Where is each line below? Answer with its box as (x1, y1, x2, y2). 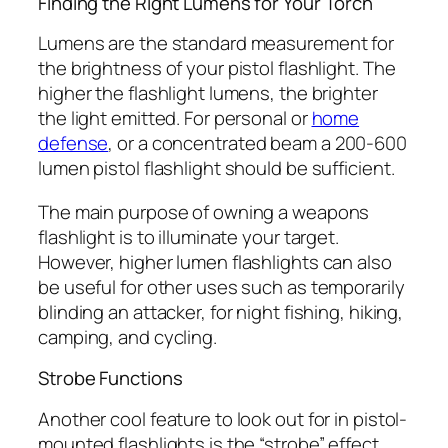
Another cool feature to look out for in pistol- (38, 405, 408, 432)
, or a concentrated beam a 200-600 (108, 130, 407, 157)
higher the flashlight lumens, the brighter (38, 80, 378, 107)
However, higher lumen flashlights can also (38, 248, 392, 275)
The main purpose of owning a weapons (38, 198, 370, 225)
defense (38, 130, 109, 157)
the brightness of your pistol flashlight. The (38, 55, 396, 82)
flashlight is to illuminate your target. (38, 223, 339, 250)
